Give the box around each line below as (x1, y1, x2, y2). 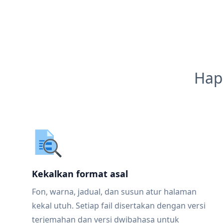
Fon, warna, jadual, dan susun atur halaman (32, 186, 197, 197)
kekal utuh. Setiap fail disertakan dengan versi (32, 200, 206, 211)
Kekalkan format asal (32, 168, 128, 180)
